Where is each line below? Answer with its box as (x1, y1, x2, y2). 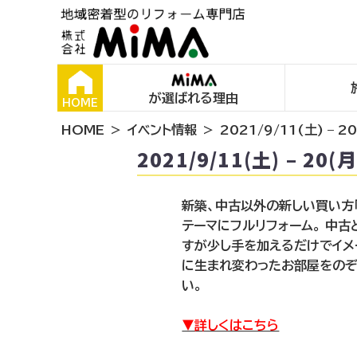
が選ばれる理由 (149, 91, 239, 104)
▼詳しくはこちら (182, 319, 280, 331)
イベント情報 (127, 124, 197, 136)
